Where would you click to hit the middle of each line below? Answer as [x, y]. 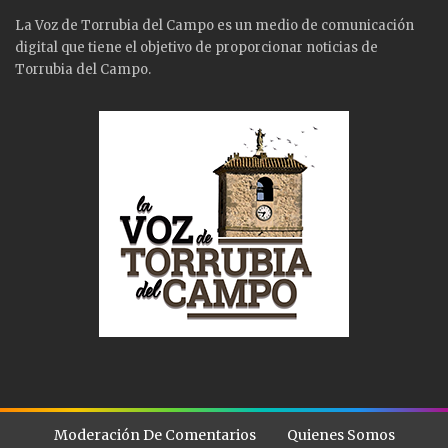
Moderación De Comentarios [154, 434]
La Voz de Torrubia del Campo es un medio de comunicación [214, 25]
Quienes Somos [340, 434]
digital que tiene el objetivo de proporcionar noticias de [196, 47]
